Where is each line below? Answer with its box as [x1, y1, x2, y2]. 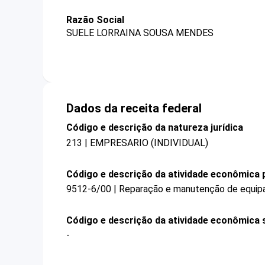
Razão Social [66, 14, 124, 25]
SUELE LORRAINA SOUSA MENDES [66, 27, 214, 39]
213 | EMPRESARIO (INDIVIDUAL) [66, 137, 208, 148]
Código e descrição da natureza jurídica [66, 122, 243, 134]
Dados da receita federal [66, 101, 202, 116]
